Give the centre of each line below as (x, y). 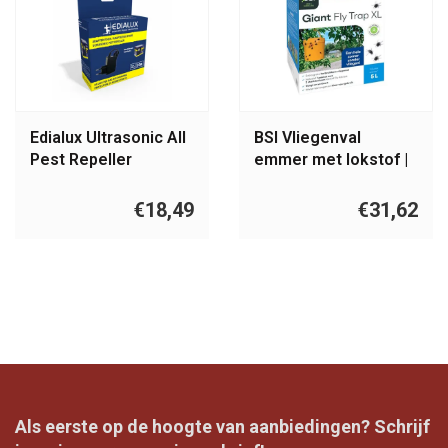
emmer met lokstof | (331, 160)
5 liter (275, 182)
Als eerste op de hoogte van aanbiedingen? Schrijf (222, 427)
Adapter (60, 182)
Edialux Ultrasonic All (108, 138)
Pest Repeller (81, 160)
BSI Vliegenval (307, 138)
